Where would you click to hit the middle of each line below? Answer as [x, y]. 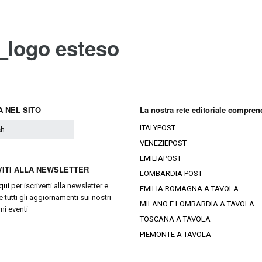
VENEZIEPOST [163, 143]
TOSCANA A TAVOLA [175, 219]
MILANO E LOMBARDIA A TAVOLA [197, 204]
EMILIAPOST [161, 158]
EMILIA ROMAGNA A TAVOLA [189, 189]
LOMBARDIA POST [171, 174]
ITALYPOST [158, 128]
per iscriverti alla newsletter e [59, 186]
